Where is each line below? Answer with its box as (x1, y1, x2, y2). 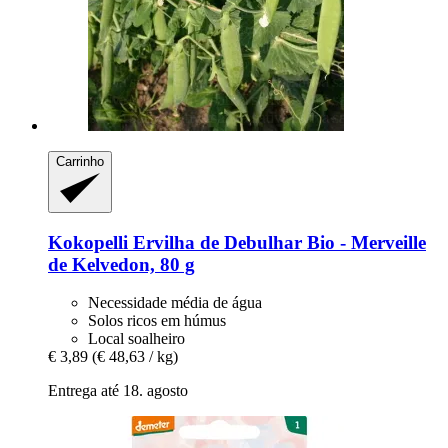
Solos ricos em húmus (88, 312, 226, 330)
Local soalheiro (88, 330, 185, 348)
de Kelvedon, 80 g (48, 253, 195, 275)
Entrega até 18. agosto (48, 382, 188, 400)
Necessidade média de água (88, 294, 262, 312)
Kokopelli (48, 231, 128, 253)
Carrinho (56, 154, 104, 170)
